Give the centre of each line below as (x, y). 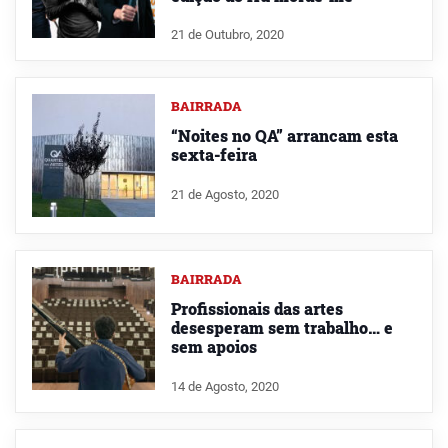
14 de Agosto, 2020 (224, 386)
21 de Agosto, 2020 (224, 195)
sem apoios (213, 347)
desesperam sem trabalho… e (281, 328)
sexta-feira (213, 155)
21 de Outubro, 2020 (227, 35)
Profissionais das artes (256, 309)
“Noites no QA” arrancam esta (284, 136)
